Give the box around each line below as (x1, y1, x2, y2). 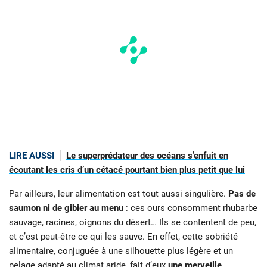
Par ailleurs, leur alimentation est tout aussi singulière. (9, 188, 228, 200)
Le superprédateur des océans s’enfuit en (66, 150, 228, 161)
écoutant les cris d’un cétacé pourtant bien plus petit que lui (9, 164, 245, 175)
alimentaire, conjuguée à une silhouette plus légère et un (9, 246, 233, 257)
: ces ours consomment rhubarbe (123, 203, 257, 214)
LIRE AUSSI (9, 150, 54, 161)
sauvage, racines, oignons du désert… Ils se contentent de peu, (9, 217, 256, 228)
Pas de (228, 188, 256, 200)
